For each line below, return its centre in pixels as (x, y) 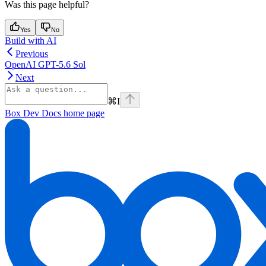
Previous (32, 53)
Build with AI (31, 40)
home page (83, 113)
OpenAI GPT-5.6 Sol (45, 64)
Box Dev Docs (33, 113)
